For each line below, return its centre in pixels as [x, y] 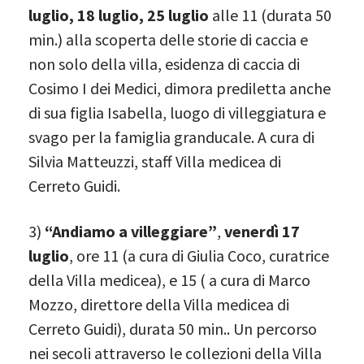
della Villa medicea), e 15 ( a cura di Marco [169, 279]
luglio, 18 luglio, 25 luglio [119, 15]
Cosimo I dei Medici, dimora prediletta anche [180, 88]
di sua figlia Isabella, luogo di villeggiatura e [177, 112]
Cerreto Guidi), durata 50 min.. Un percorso [173, 328]
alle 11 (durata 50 [270, 15]
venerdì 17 [262, 231]
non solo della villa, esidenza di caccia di [164, 63]
